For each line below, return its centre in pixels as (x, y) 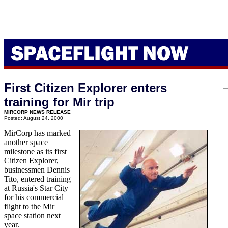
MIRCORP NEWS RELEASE (37, 112)
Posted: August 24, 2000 (34, 118)
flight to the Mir (29, 206)
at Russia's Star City (36, 188)
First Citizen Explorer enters (85, 88)
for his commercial (34, 197)
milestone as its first (35, 151)
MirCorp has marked (37, 133)
